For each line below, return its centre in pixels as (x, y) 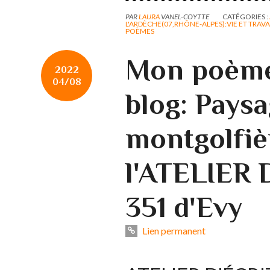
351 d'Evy (184, 208)
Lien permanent (173, 230)
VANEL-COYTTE (185, 17)
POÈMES (140, 31)
